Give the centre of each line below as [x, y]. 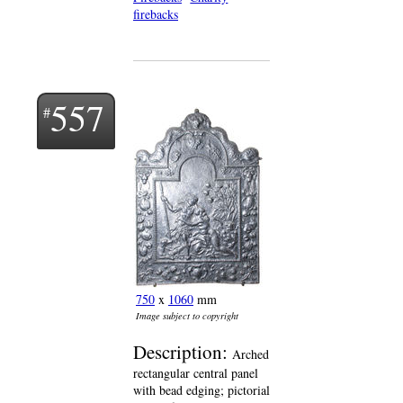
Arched [251, 354]
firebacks [156, 14]
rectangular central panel [196, 373]
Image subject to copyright [187, 316]
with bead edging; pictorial [201, 390]
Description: [183, 352]
